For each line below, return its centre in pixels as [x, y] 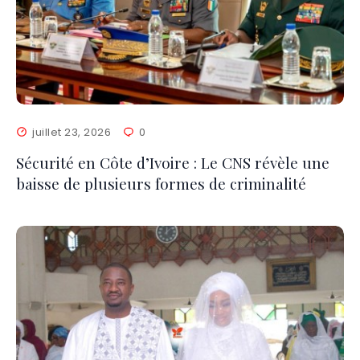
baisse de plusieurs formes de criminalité [161, 183]
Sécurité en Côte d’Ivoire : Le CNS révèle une [173, 162]
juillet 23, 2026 [72, 132]
